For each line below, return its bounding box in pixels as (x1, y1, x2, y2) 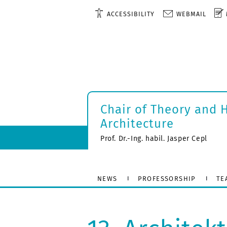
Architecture (100, 117, 174, 131)
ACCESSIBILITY (106, 10, 155, 18)
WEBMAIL (176, 10, 206, 18)
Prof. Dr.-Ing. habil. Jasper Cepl (100, 134, 207, 143)
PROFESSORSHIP (137, 174, 196, 182)
